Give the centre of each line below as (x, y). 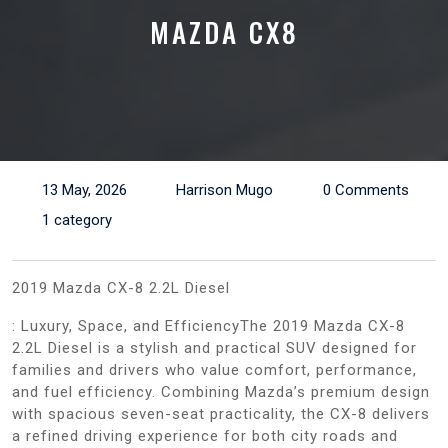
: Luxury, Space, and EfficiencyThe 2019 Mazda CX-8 (208, 325)
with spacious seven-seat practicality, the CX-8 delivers (221, 413)
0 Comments (365, 189)
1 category (76, 219)
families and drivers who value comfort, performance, (214, 369)
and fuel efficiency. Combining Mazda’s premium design (221, 391)
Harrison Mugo (224, 189)
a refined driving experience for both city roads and (205, 435)
